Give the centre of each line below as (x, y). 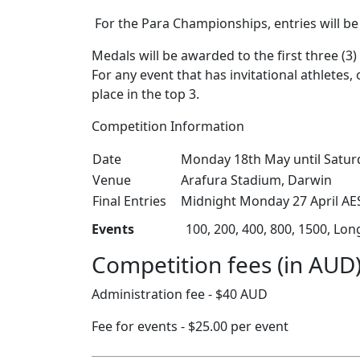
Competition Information (168, 126)
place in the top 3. (145, 94)
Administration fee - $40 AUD (180, 294)
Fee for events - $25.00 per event (190, 326)
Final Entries (129, 201)
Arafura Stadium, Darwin (250, 180)
